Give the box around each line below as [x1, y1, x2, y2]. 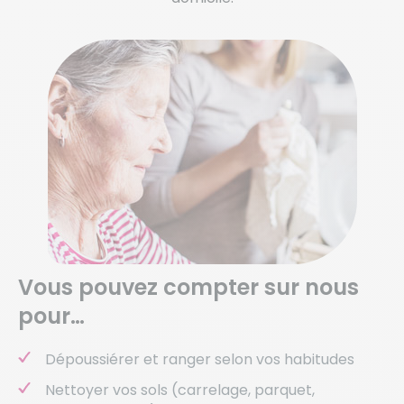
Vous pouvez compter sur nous [18, 272, 359, 303]
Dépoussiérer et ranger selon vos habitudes [45, 349, 354, 371]
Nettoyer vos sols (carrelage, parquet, [45, 380, 315, 401]
